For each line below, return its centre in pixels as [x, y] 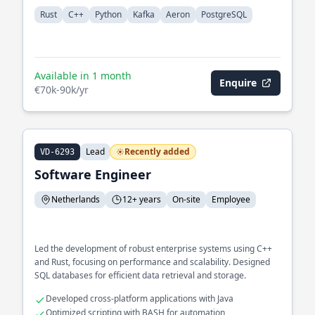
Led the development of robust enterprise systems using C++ [153, 249]
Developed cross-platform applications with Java [140, 298]
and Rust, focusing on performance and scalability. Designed [152, 262]
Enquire [238, 83]
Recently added [157, 152]
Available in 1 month [83, 76]
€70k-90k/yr [62, 90]
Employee [231, 199]
